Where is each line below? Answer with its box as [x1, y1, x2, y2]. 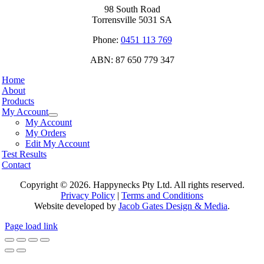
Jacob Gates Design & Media [118, 200, 227, 211]
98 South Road [104, 4, 160, 14]
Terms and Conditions [121, 190, 203, 200]
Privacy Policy [61, 190, 115, 200]
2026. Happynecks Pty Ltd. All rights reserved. [69, 179, 245, 190]
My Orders [25, 127, 66, 138]
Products [2, 95, 34, 106]
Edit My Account [25, 138, 90, 148]
